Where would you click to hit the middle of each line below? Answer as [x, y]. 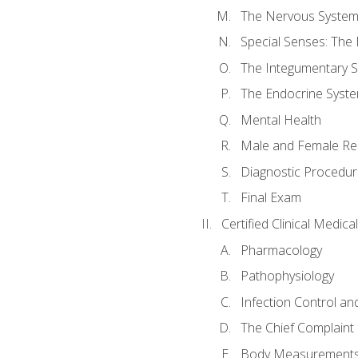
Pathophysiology [287, 276]
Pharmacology [281, 250]
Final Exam [270, 198]
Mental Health [280, 119]
